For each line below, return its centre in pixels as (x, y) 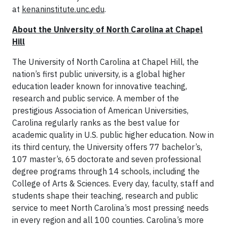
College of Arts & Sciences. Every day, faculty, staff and (113, 183)
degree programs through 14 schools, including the (106, 171)
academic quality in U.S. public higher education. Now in (113, 135)
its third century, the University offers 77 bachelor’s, (107, 147)
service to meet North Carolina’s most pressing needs (110, 207)
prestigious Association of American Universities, (100, 110)
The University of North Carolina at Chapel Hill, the (105, 62)
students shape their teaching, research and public (105, 195)
